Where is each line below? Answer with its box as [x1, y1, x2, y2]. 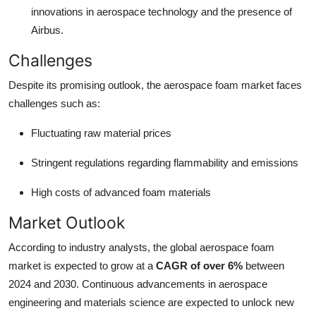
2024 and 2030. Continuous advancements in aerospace [8, 277, 267, 290]
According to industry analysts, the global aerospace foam [8, 241, 274, 253]
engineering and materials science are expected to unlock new [8, 296, 294, 308]
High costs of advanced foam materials [31, 186, 211, 198]
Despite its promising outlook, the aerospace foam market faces [8, 78, 302, 91]
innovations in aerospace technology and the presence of [31, 5, 292, 18]
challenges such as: [8, 97, 100, 109]
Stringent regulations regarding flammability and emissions [31, 156, 298, 169]
